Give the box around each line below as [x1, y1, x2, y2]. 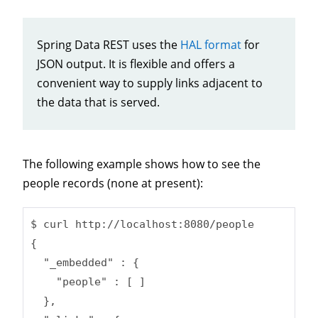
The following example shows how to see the [23, 155, 261, 172]
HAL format [180, 36, 241, 53]
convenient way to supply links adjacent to [37, 75, 263, 91]
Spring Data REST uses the [37, 36, 180, 53]
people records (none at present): [23, 175, 203, 191]
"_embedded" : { [31, 256, 139, 270]
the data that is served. [37, 94, 160, 110]
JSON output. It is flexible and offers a [37, 55, 235, 72]
